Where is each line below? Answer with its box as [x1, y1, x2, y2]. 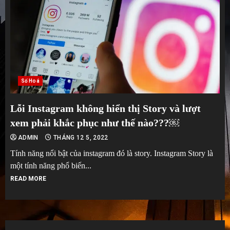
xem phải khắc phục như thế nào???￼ [10, 117, 179, 128]
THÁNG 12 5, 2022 [51, 133, 108, 141]
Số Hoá [21, 78, 40, 84]
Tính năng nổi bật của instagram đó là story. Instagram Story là [10, 148, 213, 158]
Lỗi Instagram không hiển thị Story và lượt [10, 102, 201, 114]
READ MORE [10, 175, 46, 182]
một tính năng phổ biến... [10, 161, 91, 170]
